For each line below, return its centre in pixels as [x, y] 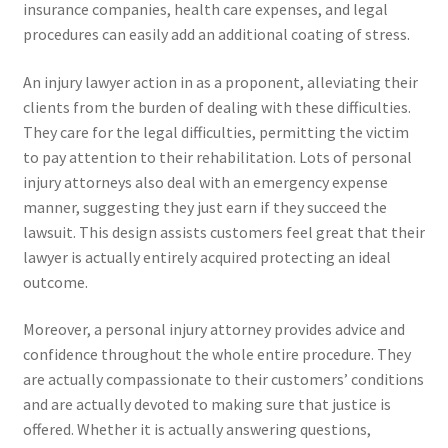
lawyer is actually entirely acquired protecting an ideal [206, 256]
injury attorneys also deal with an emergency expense [205, 181]
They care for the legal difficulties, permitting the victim [215, 131]
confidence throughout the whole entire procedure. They [216, 354]
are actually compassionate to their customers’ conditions [223, 379]
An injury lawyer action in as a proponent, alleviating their [220, 81]
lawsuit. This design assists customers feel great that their [223, 231]
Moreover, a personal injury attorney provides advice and [213, 329]
